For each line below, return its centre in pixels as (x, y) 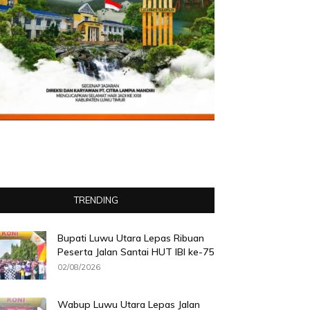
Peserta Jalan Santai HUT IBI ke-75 (136, 252)
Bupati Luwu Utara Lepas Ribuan (131, 238)
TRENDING (96, 200)
